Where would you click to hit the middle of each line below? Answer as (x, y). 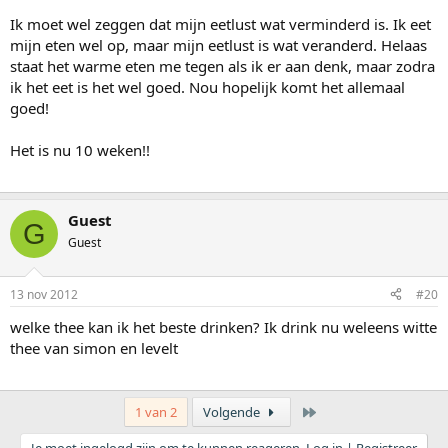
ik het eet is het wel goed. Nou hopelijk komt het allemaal (207, 87)
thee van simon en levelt (94, 347)
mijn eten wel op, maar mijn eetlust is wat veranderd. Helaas (218, 45)
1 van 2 (156, 411)
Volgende (233, 411)
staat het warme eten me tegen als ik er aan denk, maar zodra (222, 66)
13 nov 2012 (44, 294)
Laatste (338, 410)
